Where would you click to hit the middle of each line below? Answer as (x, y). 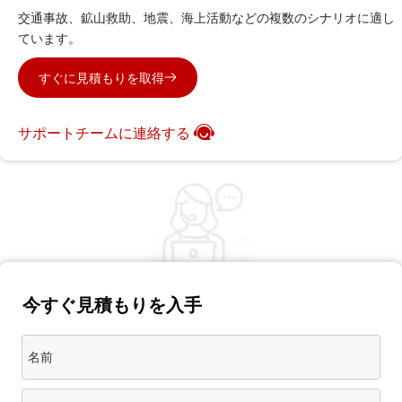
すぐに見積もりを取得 (101, 77)
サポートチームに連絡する (104, 133)
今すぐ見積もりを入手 (112, 304)
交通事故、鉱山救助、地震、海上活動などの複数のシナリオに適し (206, 17)
